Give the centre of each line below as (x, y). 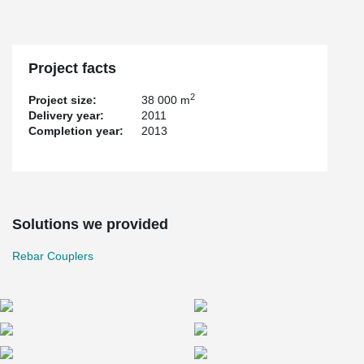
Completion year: (76, 131)
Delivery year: (66, 115)
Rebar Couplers (53, 256)
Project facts (72, 68)
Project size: (63, 100)
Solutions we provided (90, 224)
